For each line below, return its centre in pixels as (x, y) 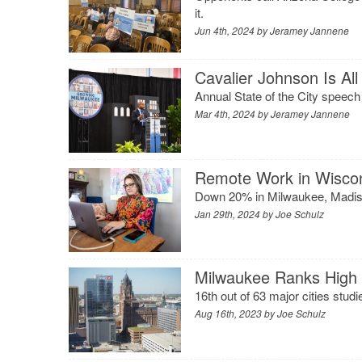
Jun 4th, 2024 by (233, 31)
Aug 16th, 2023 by (236, 314)
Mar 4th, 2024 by (233, 114)
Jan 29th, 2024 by (236, 213)
